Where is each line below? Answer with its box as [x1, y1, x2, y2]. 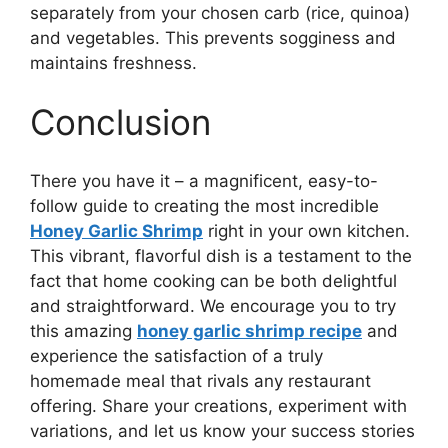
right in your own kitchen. [203, 220, 410, 241]
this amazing [30, 320, 137, 341]
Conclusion [30, 101, 211, 144]
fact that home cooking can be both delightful [30, 270, 397, 291]
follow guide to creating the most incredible [30, 195, 379, 216]
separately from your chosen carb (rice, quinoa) [30, 2, 410, 23]
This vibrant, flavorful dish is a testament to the [30, 245, 412, 266]
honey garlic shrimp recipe [137, 320, 362, 341]
